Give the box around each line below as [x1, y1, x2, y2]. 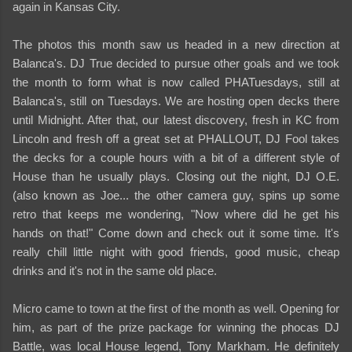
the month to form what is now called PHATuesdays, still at [13, 75, 339, 89]
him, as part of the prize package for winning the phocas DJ [13, 320, 339, 334]
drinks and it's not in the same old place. [13, 263, 217, 277]
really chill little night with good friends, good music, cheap [13, 244, 339, 258]
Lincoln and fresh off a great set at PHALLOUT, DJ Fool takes [13, 131, 339, 145]
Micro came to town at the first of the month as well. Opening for [13, 301, 339, 315]
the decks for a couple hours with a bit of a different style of [13, 150, 339, 164]
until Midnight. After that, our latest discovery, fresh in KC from [13, 112, 339, 126]
